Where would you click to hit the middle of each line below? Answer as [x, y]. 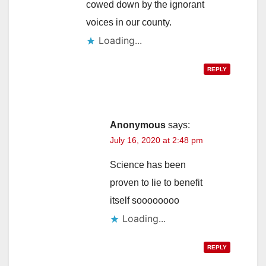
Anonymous [138, 125]
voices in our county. [129, 22]
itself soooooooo [145, 200]
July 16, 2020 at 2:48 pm [156, 140]
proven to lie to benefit [156, 182]
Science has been [148, 164]
